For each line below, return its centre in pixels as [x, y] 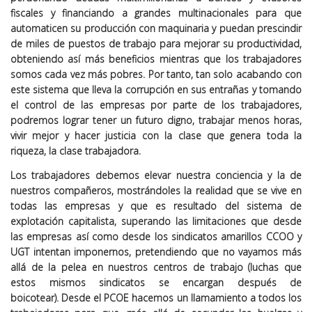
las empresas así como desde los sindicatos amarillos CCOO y [156, 236]
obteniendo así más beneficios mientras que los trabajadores [156, 59]
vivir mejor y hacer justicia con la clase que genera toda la [156, 135]
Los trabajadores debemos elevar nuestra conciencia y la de [156, 175]
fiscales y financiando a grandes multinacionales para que [156, 13]
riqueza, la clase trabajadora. [76, 151]
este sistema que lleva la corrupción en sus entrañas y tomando [156, 89]
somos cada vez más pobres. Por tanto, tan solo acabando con [156, 74]
